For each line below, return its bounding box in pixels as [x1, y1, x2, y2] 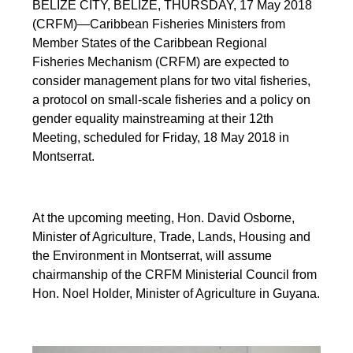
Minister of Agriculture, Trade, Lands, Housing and [32, 229, 311, 243]
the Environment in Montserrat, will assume [32, 248, 273, 262]
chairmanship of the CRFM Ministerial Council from [32, 267, 318, 281]
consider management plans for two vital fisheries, [32, 73, 311, 87]
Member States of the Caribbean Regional [32, 35, 268, 50]
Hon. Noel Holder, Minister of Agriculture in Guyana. [32, 286, 321, 300]
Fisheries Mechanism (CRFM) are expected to [32, 54, 290, 69]
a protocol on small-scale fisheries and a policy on [32, 92, 311, 106]
